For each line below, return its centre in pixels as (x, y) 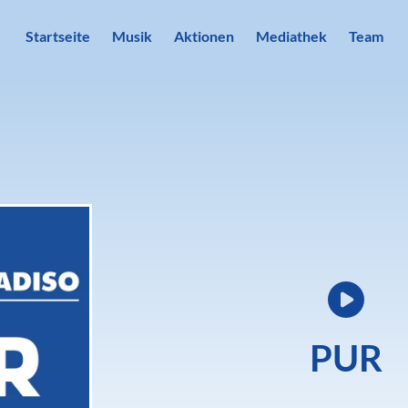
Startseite (57, 36)
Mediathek (291, 36)
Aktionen (204, 36)
